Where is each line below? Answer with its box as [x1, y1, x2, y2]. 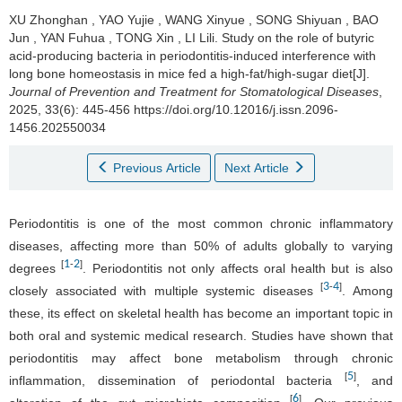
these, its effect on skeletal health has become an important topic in [9, 305, 393, 320]
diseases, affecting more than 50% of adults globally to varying [9, 238, 393, 253]
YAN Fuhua [40, 30, 105, 45]
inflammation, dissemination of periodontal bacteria [9, 372, 345, 388]
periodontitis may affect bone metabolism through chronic [9, 350, 393, 365]
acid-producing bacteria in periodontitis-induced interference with [9, 48, 376, 63]
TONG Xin [116, 30, 174, 45]
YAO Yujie [99, 12, 154, 27]
